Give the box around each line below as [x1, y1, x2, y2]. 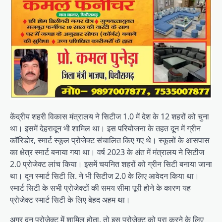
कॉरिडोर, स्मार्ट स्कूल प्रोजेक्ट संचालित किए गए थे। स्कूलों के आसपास [10, 135, 210, 146]
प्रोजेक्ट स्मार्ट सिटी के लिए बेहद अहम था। [10, 194, 130, 206]
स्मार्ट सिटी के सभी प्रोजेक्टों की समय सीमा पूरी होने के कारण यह [10, 182, 191, 194]
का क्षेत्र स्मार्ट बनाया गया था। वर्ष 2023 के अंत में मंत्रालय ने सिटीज [10, 147, 204, 158]
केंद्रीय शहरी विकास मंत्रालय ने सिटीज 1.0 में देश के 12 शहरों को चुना [10, 111, 209, 122]
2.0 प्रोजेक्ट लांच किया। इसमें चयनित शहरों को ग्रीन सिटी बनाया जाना [10, 159, 212, 170]
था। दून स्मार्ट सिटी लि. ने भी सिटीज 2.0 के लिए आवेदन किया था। [10, 170, 199, 182]
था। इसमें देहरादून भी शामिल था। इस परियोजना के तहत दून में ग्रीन [10, 123, 201, 134]
